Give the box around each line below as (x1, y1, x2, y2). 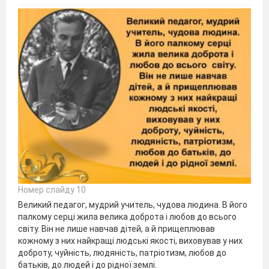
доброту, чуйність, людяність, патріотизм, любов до (18, 247, 226, 258)
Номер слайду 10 (18, 184, 86, 195)
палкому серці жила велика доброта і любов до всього (18, 211, 237, 222)
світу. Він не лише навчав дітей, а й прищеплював (18, 223, 215, 234)
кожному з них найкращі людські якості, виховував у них (18, 235, 243, 246)
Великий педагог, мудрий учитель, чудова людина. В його (18, 199, 247, 210)
